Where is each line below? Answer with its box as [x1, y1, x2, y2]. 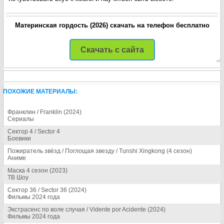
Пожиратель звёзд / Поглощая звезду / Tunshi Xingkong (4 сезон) [7, 147, 192, 154]
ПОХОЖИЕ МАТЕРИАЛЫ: [3, 88, 77, 95]
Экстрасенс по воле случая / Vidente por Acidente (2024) [7, 206, 165, 213]
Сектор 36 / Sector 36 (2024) [7, 186, 86, 193]
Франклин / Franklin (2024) [7, 108, 81, 115]
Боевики [7, 135, 31, 142]
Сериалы [7, 115, 34, 122]
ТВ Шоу [7, 174, 28, 181]
